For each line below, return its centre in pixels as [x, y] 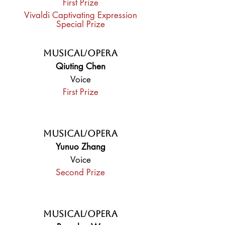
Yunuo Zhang [80, 147]
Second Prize [80, 172]
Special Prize [80, 24]
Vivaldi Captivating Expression [80, 15]
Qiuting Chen [80, 66]
